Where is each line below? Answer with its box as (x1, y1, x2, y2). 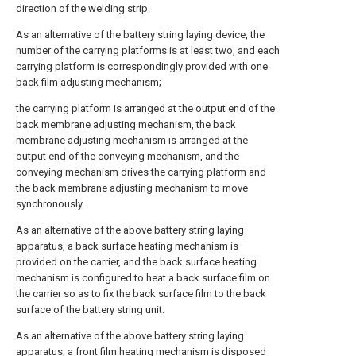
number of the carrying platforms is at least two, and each (16, 44, 280, 57)
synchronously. (16, 198, 84, 211)
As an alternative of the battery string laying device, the (16, 29, 265, 41)
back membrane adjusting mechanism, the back (16, 118, 236, 131)
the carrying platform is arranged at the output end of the (16, 103, 275, 115)
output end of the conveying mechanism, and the (16, 150, 239, 163)
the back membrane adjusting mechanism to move (16, 182, 248, 195)
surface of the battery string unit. (16, 304, 164, 316)
